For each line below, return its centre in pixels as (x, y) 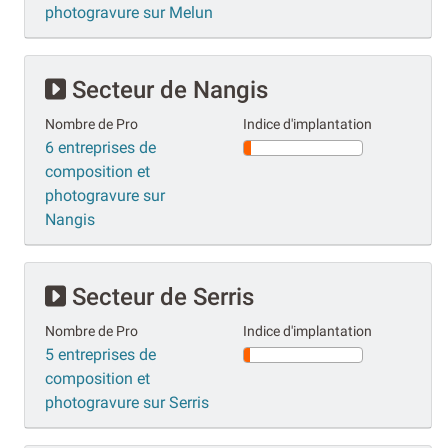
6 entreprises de (100, 147)
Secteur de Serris (160, 296)
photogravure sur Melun (129, 12)
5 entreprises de (100, 354)
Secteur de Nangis (167, 89)
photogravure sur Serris (127, 402)
